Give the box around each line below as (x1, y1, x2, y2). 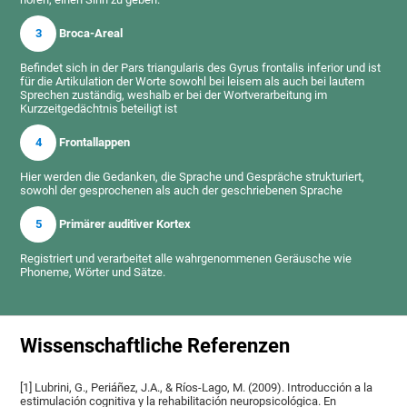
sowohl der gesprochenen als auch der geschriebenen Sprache (20, 183, 343, 197)
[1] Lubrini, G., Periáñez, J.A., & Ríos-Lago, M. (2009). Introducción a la (20, 381, 373, 395)
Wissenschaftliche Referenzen (20, 334, 291, 358)
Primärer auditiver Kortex (56, 216, 192, 231)
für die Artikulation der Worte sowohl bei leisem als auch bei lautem (20, 74, 365, 88)
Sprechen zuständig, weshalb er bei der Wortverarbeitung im (20, 87, 328, 102)
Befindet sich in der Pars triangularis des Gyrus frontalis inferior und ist (20, 60, 382, 74)
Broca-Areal (56, 25, 124, 40)
